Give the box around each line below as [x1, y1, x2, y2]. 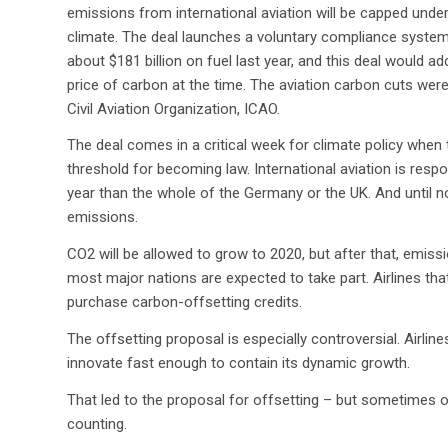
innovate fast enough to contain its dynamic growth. [67, 353, 410, 372]
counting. [67, 414, 127, 433]
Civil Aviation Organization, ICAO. [67, 99, 280, 118]
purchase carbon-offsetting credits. [67, 293, 302, 311]
